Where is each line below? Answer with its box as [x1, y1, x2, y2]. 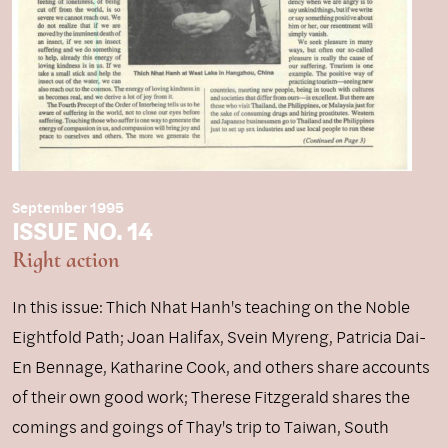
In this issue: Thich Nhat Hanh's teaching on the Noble [12, 295, 410, 319]
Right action [12, 247, 119, 274]
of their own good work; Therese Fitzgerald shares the [12, 385, 410, 409]
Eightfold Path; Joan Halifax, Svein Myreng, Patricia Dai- [12, 325, 426, 349]
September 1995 [12, 197, 124, 218]
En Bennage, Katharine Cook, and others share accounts [12, 355, 430, 379]
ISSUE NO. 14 [12, 214, 152, 248]
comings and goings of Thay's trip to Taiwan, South [12, 415, 389, 439]
